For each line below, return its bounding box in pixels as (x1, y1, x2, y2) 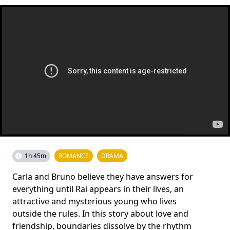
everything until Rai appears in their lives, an (12, 183, 184, 195)
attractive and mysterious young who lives (12, 195, 177, 207)
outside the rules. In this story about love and (12, 207, 188, 219)
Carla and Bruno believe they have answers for (12, 170, 193, 182)
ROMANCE (59, 151, 89, 160)
